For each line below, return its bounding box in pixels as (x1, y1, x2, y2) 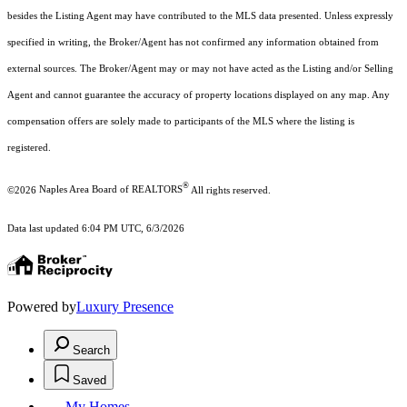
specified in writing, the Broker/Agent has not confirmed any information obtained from (7, 36, 379, 47)
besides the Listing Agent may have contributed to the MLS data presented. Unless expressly (7, 10, 393, 21)
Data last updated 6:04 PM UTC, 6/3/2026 (7, 223, 184, 234)
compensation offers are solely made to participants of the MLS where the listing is (7, 115, 354, 126)
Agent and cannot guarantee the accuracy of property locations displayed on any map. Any (7, 89, 390, 100)
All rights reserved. (189, 184, 271, 195)
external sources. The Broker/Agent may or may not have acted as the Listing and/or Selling (7, 63, 393, 74)
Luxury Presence (76, 299, 174, 315)
